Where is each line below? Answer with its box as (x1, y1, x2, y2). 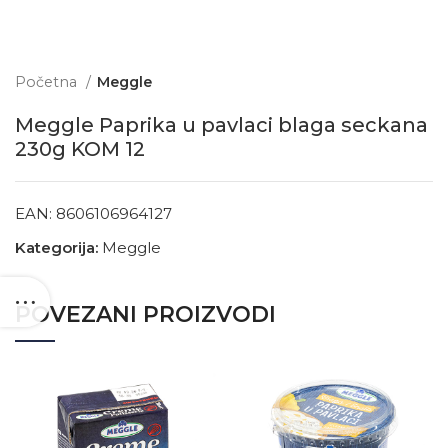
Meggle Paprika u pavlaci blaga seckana (15, 113, 428, 137)
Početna (15, 73, 81, 91)
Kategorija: (15, 238, 98, 257)
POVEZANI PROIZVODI (15, 301, 276, 328)
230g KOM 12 (15, 137, 145, 161)
